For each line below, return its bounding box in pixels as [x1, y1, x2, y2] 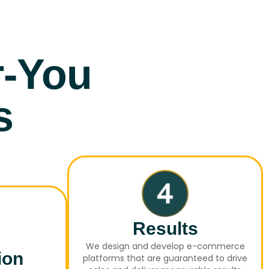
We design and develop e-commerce [85, 240, 245, 253]
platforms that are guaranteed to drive [83, 252, 247, 265]
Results [132, 219, 198, 239]
